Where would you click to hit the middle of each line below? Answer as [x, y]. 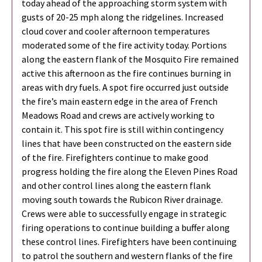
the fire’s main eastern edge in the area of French [120, 101]
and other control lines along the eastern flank [116, 185]
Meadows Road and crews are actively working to [118, 115]
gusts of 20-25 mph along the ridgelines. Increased [123, 17]
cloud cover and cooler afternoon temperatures [116, 31]
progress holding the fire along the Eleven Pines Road [130, 171]
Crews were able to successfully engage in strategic [124, 213]
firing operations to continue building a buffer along [126, 227]
